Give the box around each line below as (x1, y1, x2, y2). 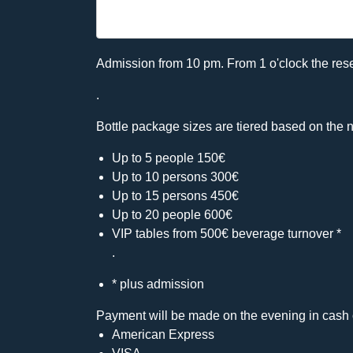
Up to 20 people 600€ (112, 207, 232, 221)
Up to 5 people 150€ (112, 150, 225, 165)
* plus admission (112, 277, 204, 291)
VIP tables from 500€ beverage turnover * (112, 226, 341, 240)
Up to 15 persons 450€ (112, 188, 239, 203)
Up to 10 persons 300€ (112, 169, 239, 184)
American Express (112, 327, 214, 341)
